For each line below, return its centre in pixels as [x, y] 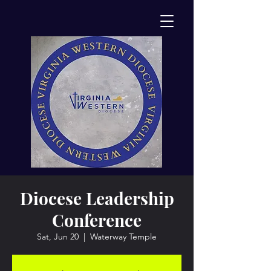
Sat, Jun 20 [58, 237]
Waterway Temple [123, 237]
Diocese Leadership [97, 198]
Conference [97, 220]
